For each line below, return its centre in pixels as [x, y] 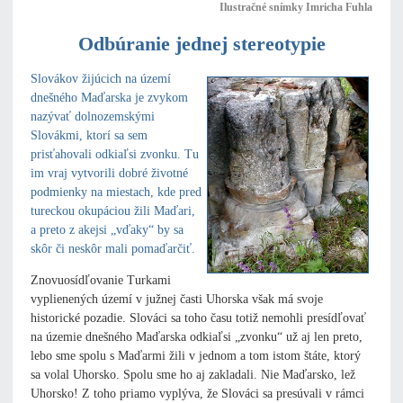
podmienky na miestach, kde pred [116, 193]
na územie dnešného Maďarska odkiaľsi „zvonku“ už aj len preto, [197, 337]
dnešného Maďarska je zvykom [109, 98]
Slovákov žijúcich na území [101, 79]
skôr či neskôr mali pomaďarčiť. [113, 249]
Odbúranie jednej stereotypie [201, 44]
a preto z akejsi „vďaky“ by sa [107, 230]
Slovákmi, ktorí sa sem [89, 136]
